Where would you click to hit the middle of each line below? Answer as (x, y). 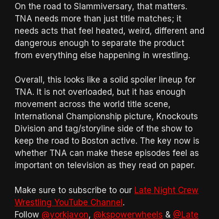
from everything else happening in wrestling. (102, 55)
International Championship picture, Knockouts (106, 117)
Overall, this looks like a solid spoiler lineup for (105, 80)
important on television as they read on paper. (105, 165)
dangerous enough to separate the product (99, 43)
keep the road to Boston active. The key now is (107, 141)
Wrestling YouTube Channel (69, 202)
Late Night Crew (166, 190)
